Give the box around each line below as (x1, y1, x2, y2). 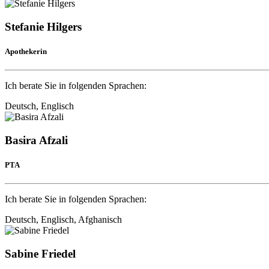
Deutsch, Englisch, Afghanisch (5, 214, 122, 225)
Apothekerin (5, 46, 47, 56)
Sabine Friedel (5, 247, 76, 260)
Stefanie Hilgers (5, 20, 82, 33)
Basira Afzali (5, 133, 68, 147)
